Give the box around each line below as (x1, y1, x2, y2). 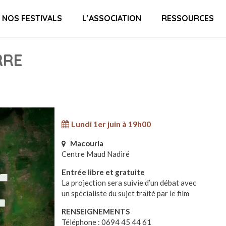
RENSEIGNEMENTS (62, 206, 130, 216)
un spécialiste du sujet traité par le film (62, 188, 190, 198)
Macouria (70, 138, 104, 148)
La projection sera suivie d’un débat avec (62, 178, 197, 187)
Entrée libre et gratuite (62, 167, 145, 177)
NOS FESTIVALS (2, 13, 62, 23)
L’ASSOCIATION (82, 13, 141, 23)
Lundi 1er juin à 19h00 (71, 119, 151, 129)
